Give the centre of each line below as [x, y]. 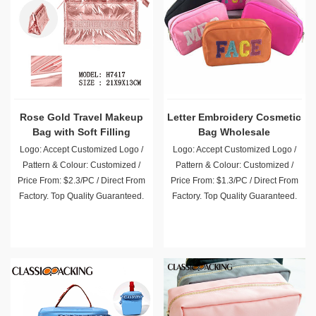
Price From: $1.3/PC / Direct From [234, 181]
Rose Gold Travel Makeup [82, 117]
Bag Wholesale [235, 132]
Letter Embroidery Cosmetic [235, 117]
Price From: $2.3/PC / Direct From [82, 181]
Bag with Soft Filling [82, 132]
